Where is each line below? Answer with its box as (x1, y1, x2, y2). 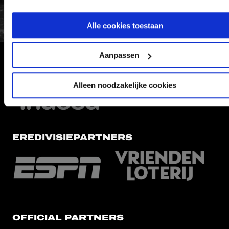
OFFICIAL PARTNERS (12, 213, 124, 222)
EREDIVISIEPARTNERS (12, 133, 132, 142)
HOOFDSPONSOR (12, 66, 105, 75)
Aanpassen (99, 51, 139, 60)
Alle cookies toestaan (86, 20, 163, 30)
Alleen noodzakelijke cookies (73, 80, 176, 89)
